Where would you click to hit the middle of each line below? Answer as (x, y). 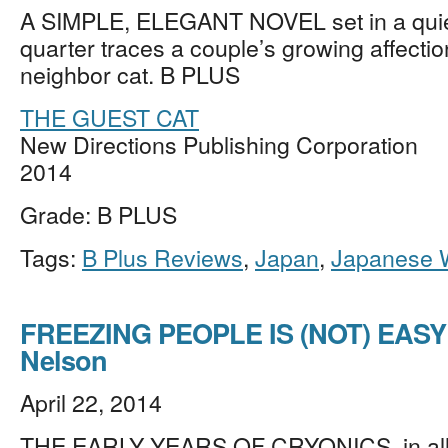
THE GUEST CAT (109, 117)
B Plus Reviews (162, 257)
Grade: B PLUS (98, 214)
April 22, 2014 (91, 402)
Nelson (63, 359)
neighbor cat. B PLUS (130, 74)
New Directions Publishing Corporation (219, 144)
